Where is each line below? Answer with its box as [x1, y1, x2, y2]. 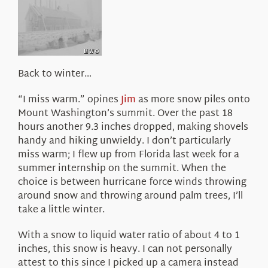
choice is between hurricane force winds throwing [17, 173, 246, 191]
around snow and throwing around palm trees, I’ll [17, 187, 243, 205]
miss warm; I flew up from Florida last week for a [17, 146, 239, 164]
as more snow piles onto [135, 91, 250, 109]
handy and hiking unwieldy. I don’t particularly [17, 132, 231, 150]
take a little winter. [17, 201, 105, 219]
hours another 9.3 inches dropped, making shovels [17, 118, 248, 136]
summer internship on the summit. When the [17, 160, 226, 178]
